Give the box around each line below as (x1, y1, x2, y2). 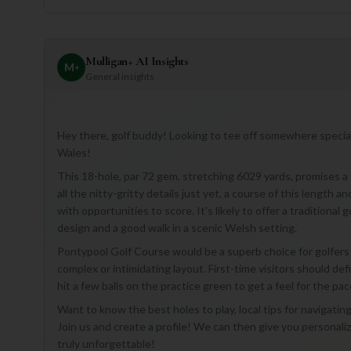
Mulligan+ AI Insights (85, 53, 189, 70)
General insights (85, 71, 154, 83)
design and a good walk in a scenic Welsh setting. (57, 221, 297, 235)
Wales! (57, 146, 91, 160)
